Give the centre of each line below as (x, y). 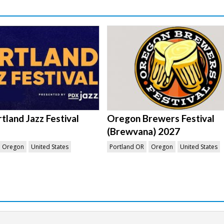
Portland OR (127, 146)
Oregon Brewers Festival (161, 118)
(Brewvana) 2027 (144, 131)
